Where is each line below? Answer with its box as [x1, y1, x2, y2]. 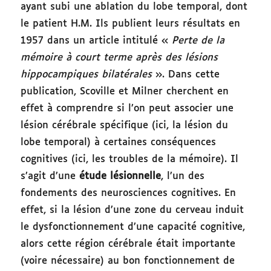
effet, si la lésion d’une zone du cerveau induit [21, 205, 244, 216]
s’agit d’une [21, 171, 80, 182]
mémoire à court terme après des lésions [21, 53, 218, 64]
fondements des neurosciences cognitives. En [21, 188, 237, 199]
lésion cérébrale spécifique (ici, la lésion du [21, 120, 229, 131]
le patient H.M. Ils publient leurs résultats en [21, 19, 241, 30]
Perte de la [172, 36, 225, 47]
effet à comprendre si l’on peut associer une [21, 103, 234, 114]
